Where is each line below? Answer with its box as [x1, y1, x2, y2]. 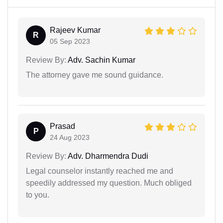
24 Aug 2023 [50, 133, 90, 142]
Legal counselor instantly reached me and [26, 167, 173, 176]
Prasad [50, 122, 75, 131]
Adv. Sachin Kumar [66, 56, 135, 65]
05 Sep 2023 [50, 37, 90, 46]
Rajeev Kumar [50, 26, 101, 35]
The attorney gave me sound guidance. [26, 71, 163, 80]
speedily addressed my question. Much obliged [26, 179, 192, 188]
